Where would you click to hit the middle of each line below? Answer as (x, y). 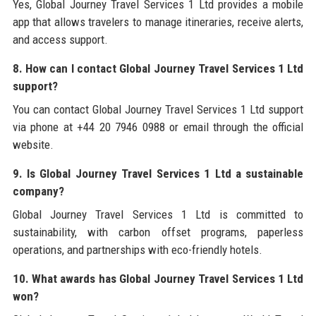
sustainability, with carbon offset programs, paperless (158, 232)
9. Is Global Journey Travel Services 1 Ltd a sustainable (158, 173)
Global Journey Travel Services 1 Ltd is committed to (158, 214)
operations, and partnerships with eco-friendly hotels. (137, 249)
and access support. (60, 39)
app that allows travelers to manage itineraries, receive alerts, (158, 22)
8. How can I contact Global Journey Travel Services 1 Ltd (158, 68)
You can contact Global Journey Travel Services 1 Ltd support (158, 109)
